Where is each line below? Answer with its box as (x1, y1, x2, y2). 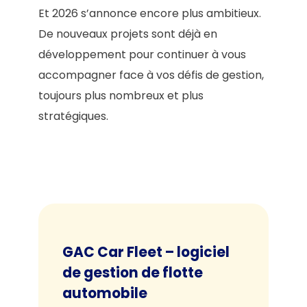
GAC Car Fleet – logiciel (62, 242, 230, 262)
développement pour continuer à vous (38, 47, 246, 63)
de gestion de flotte (62, 262, 203, 282)
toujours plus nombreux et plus (38, 88, 204, 104)
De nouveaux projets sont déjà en (38, 26, 217, 42)
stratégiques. (38, 108, 108, 125)
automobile (62, 283, 150, 303)
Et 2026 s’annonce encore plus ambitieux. (38, 5, 261, 22)
